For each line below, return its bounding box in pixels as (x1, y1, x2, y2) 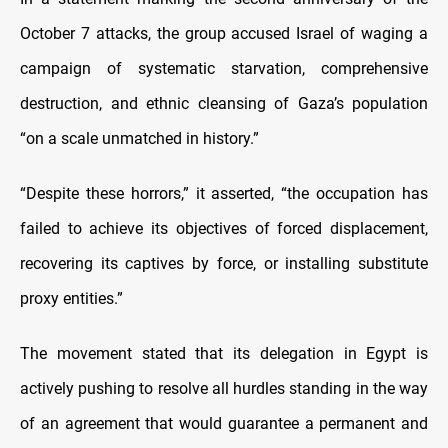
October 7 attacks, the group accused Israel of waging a (20, 23, 428, 43)
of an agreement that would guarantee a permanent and (20, 413, 428, 433)
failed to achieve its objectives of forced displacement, (20, 218, 428, 238)
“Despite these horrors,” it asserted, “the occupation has (20, 183, 428, 203)
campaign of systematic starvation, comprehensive (20, 58, 428, 78)
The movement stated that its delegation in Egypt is (20, 343, 428, 363)
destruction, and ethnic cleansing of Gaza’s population (20, 93, 428, 113)
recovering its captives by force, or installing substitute (20, 253, 428, 273)
